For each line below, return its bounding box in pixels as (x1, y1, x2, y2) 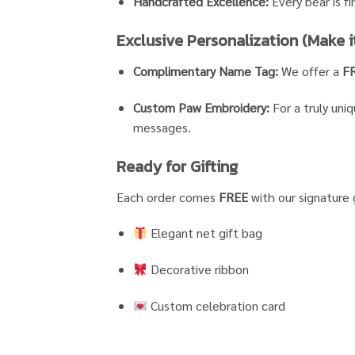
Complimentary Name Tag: (132, 63, 278, 80)
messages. (132, 118, 191, 136)
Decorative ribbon (147, 261, 250, 278)
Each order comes (116, 188, 219, 205)
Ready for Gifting (116, 154, 238, 178)
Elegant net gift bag (147, 224, 263, 242)
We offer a (277, 63, 342, 80)
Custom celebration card (147, 297, 286, 314)
